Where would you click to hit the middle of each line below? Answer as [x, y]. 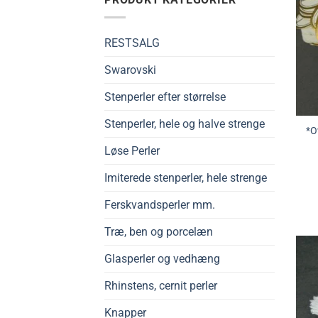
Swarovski [130, 70]
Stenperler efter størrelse [165, 97]
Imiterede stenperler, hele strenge [186, 177]
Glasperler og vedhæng [162, 258]
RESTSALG [132, 43]
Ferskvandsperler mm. [160, 204]
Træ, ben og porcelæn [159, 231]
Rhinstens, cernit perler [161, 285]
